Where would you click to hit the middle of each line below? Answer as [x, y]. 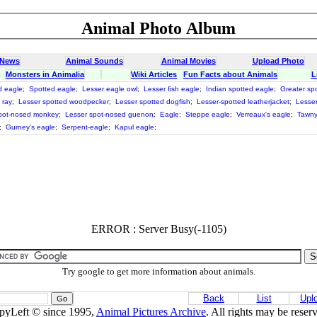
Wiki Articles [154, 74]
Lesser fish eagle [172, 89]
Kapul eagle [134, 127]
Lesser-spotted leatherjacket [243, 102]
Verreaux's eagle [264, 114]
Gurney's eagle [30, 127]
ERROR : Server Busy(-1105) [158, 229]
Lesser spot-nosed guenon [109, 114]
